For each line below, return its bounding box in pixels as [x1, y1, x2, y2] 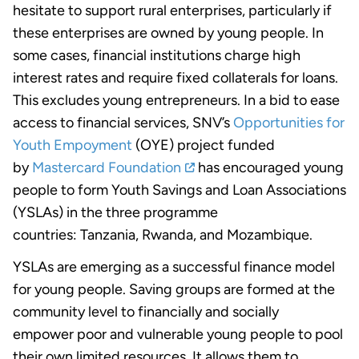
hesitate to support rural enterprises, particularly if [13, 2, 332, 20]
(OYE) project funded [132, 136, 275, 155]
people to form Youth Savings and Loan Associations [13, 181, 346, 200]
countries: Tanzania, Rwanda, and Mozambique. [13, 226, 313, 244]
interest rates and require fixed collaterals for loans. [13, 69, 338, 87]
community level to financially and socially [13, 303, 279, 321]
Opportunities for [233, 114, 345, 132]
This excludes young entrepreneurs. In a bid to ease [13, 91, 340, 110]
